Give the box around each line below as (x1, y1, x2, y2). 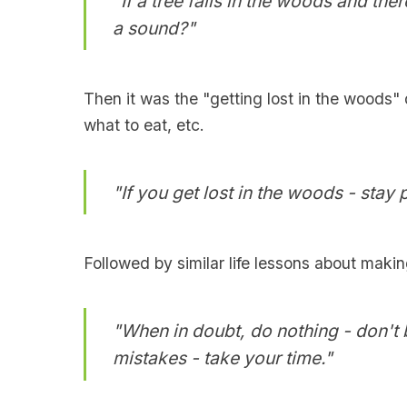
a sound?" (112, 16, 195, 39)
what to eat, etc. (83, 114, 204, 134)
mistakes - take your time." (112, 347, 333, 369)
